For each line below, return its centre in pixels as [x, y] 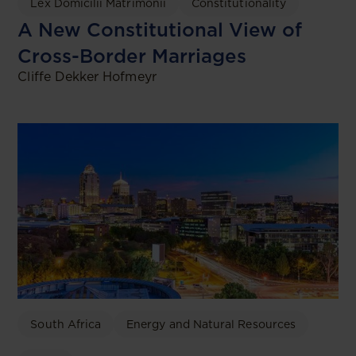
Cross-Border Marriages [135, 56]
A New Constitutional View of [160, 30]
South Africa [66, 325]
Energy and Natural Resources [211, 325]
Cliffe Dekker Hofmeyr [87, 77]
